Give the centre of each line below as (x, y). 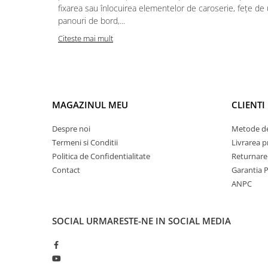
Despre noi (71, 128)
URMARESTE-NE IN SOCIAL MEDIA (159, 220)
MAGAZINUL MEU (90, 104)
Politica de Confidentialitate (101, 156)
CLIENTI (248, 104)
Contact (66, 170)
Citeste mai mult (86, 38)
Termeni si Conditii (85, 142)
